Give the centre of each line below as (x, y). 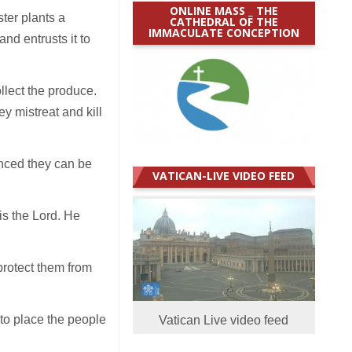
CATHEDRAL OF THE (224, 21)
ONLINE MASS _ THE (224, 10)
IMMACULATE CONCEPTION (224, 32)
